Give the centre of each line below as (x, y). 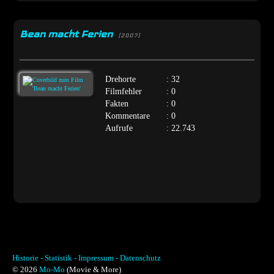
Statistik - (61, 258)
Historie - (28, 258)
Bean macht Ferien (68, 34)
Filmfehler (124, 91)
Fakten (117, 103)
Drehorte (121, 79)
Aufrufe (119, 128)
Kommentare (128, 115)
